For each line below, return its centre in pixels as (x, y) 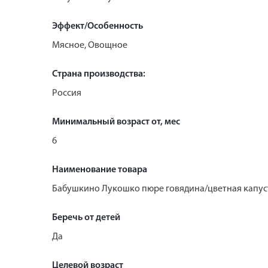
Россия (67, 93)
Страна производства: (99, 74)
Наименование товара (100, 170)
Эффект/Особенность (98, 26)
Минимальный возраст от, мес (116, 122)
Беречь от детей (86, 217)
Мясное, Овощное (90, 45)
